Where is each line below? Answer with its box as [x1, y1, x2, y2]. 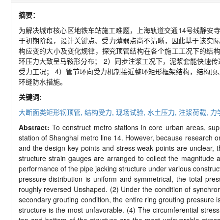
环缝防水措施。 [18, 77, 67, 87]
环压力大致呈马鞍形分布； [18, 56, 102, 66]
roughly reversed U [18, 184, 79, 194]
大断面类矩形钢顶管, [18, 107, 84, 117]
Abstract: [18, 122, 53, 133]
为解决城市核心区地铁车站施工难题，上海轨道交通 [18, 25, 178, 35]
